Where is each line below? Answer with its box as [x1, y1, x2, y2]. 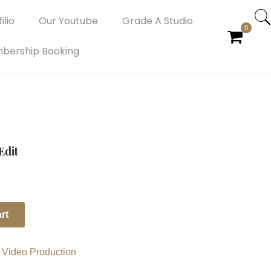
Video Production [2, 247, 77, 257]
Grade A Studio [122, 14, 193, 28]
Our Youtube [38, 14, 98, 28]
